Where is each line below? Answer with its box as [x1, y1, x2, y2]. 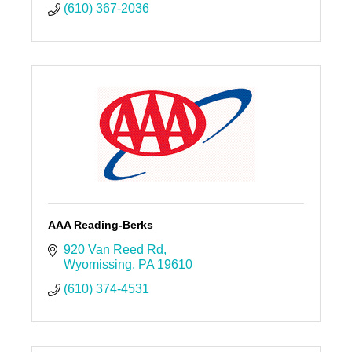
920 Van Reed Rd [63, 242, 163, 256]
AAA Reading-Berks [47, 218, 153, 231]
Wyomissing [63, 257, 132, 271]
